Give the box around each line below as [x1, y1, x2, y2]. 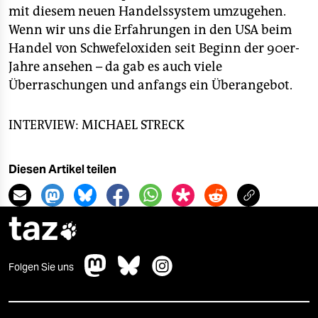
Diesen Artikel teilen [9, 163, 116, 177]
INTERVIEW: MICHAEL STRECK [9, 117, 185, 133]
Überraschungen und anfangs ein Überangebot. [9, 77, 292, 94]
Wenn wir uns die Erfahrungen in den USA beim [9, 22, 292, 38]
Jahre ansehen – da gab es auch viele [9, 59, 222, 75]
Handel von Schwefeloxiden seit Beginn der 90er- [9, 40, 300, 57]
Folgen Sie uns [9, 261, 74, 274]
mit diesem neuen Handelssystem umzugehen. [9, 4, 286, 20]
